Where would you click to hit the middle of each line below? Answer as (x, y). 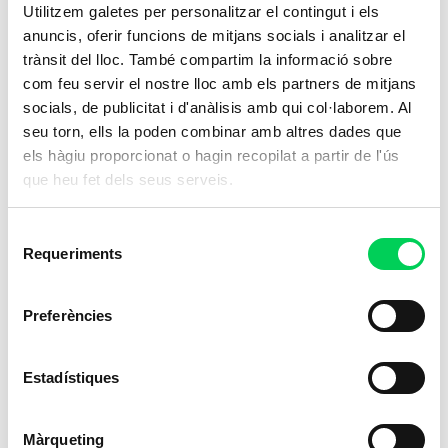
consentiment (52, 281)
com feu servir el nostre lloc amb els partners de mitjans (220, 83)
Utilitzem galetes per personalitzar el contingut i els (201, 11)
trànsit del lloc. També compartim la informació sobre (208, 59)
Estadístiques (71, 377)
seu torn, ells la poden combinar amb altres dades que (212, 131)
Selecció (35, 233)
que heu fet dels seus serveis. (128, 179)
